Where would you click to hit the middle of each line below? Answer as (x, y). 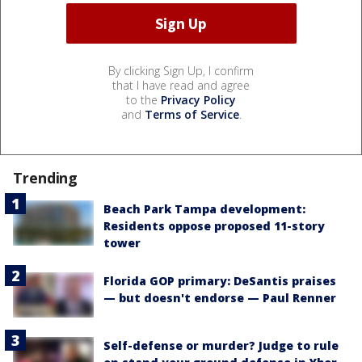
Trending (46, 178)
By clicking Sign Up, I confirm (181, 71)
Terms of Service (192, 115)
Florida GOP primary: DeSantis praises (220, 281)
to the (143, 100)
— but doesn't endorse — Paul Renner (220, 298)
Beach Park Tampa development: (204, 209)
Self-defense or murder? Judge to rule (221, 346)
